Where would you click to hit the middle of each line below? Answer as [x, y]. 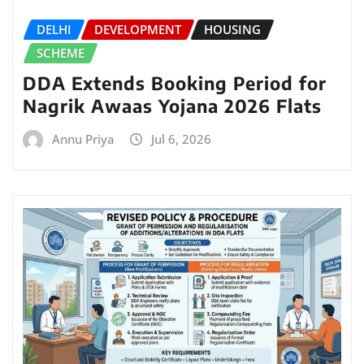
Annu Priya [83, 139]
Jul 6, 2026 [181, 139]
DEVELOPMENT [138, 29]
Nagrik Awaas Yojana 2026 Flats [172, 105]
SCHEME [61, 52]
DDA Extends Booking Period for [175, 82]
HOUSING [232, 29]
